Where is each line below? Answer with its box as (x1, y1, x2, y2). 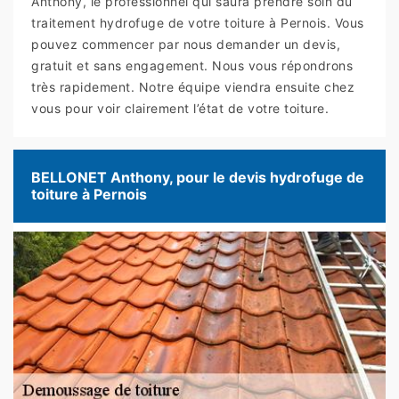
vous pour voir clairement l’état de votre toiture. (31, 101, 329, 117)
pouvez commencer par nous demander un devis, (31, 37, 340, 53)
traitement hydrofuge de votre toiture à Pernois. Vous (31, 15, 364, 31)
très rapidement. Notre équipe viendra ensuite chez (31, 79, 354, 95)
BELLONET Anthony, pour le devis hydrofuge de (31, 168, 364, 187)
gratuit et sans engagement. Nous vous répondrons (31, 58, 353, 74)
